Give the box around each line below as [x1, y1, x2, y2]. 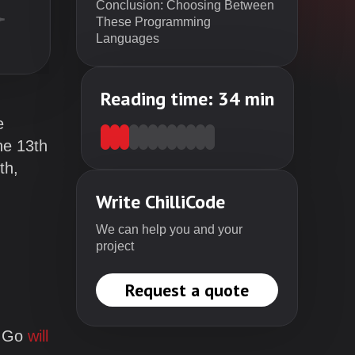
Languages [96, 32, 162, 45]
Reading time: [100, 86, 218, 111]
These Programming [96, 15, 211, 29]
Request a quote [125, 279, 249, 301]
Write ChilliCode [96, 189, 225, 214]
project [96, 239, 134, 253]
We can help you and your [96, 223, 242, 236]
